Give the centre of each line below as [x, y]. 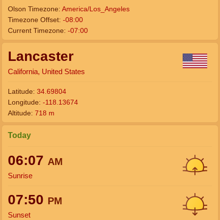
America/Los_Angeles [96, 9]
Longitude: [25, 102]
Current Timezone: [38, 30]
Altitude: [21, 113]
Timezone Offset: [35, 20]
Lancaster [41, 56]
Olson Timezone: [35, 9]
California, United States [46, 71]
